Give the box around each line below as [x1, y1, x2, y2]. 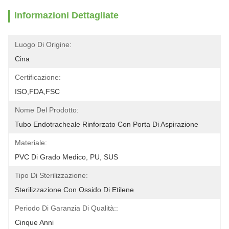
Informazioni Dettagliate [14, 10, 119, 20]
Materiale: [15, 139, 47, 147]
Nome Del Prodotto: [15, 106, 79, 114]
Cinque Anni [15, 218, 54, 226]
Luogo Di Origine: [15, 40, 72, 49]
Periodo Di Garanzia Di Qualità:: [15, 204, 118, 212]
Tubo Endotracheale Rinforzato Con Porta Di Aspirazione [15, 120, 198, 128]
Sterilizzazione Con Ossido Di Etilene [15, 186, 134, 194]
